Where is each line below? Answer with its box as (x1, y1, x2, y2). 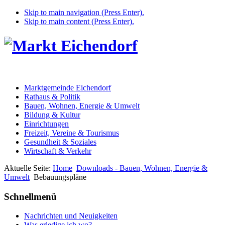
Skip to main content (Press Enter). (24, 17, 134, 26)
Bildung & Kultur (24, 110, 80, 119)
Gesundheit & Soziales (24, 137, 96, 146)
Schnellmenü (4, 191, 57, 202)
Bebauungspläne (34, 172, 86, 181)
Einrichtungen (24, 119, 69, 128)
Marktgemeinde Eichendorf (24, 83, 111, 92)
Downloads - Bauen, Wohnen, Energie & (76, 163, 207, 172)
